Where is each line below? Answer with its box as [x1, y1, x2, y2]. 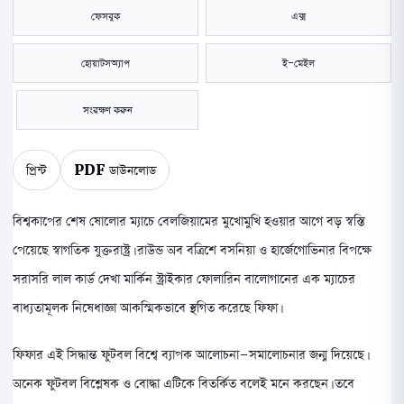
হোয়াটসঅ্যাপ [81, 55, 130, 71]
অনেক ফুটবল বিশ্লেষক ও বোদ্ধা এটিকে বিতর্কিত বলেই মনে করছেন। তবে [13, 372, 354, 393]
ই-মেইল [282, 55, 315, 71]
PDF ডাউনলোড [74, 161, 156, 179]
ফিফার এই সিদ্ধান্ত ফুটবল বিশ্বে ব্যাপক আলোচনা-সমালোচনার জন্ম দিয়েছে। [13, 344, 367, 364]
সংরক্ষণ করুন [82, 102, 133, 118]
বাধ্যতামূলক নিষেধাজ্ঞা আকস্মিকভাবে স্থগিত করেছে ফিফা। [13, 298, 280, 318]
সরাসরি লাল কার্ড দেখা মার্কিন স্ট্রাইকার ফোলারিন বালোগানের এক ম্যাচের [13, 269, 355, 289]
